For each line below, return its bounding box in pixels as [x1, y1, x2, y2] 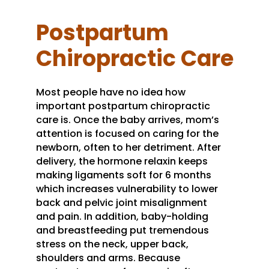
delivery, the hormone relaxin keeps [36, 154, 208, 168]
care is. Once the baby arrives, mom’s [36, 113, 219, 127]
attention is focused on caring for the [36, 127, 219, 141]
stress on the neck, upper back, [36, 237, 189, 251]
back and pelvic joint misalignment [36, 196, 207, 210]
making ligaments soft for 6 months [36, 168, 211, 182]
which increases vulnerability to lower [36, 182, 218, 196]
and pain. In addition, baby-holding [36, 210, 208, 223]
